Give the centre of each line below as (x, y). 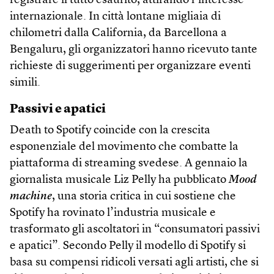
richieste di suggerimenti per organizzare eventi (130, 66)
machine (31, 196)
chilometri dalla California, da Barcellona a (118, 33)
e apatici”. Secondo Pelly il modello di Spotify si (128, 246)
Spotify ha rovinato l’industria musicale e (113, 213)
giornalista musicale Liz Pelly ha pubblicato (119, 180)
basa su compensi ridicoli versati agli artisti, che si (134, 262)
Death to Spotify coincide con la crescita (110, 130)
